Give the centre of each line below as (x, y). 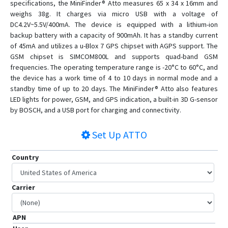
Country (25, 158)
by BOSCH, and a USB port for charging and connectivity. (96, 110)
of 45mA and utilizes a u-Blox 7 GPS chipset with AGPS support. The (114, 46)
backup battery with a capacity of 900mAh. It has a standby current (114, 35)
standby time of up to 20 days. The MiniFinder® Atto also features (114, 89)
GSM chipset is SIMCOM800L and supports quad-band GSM (114, 57)
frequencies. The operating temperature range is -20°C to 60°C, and (114, 67)
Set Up (106, 135)
